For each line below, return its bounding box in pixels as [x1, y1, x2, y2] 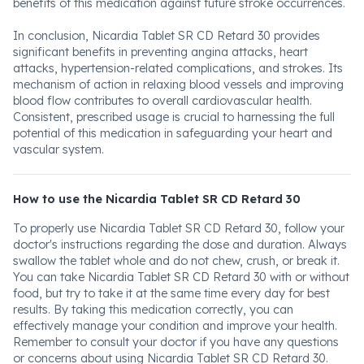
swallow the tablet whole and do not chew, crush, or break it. [13, 253, 340, 268]
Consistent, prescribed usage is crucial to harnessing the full [13, 110, 335, 124]
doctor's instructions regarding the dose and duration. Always [13, 237, 347, 252]
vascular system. [13, 142, 104, 157]
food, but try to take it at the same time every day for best [13, 286, 330, 301]
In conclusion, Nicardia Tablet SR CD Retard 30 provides [13, 28, 320, 43]
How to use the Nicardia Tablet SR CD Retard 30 [13, 192, 301, 206]
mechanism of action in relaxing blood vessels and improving [13, 77, 344, 92]
